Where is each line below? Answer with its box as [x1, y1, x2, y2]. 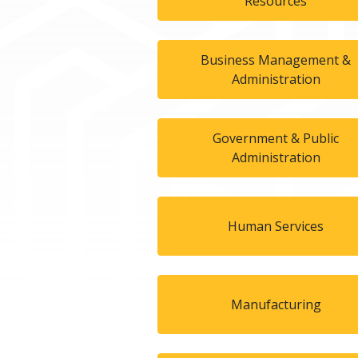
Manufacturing [230, 295, 321, 313]
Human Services [228, 217, 324, 235]
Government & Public [213, 129, 340, 147]
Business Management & [201, 50, 352, 69]
